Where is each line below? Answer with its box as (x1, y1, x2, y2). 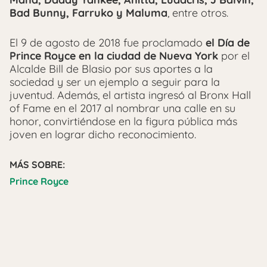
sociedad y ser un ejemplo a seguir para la (10, 75, 220, 89)
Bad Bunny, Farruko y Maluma (10, 6, 167, 20)
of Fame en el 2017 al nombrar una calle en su (10, 101, 235, 116)
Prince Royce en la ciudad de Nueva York (10, 49, 218, 63)
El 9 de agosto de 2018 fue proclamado (10, 36, 206, 50)
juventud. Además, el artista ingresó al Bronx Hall (10, 88, 251, 103)
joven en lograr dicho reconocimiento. (10, 128, 196, 142)
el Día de (206, 36, 250, 50)
